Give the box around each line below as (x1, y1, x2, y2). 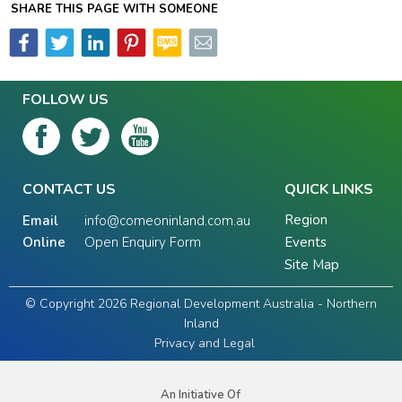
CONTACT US (22, 179, 116, 199)
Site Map (284, 255, 339, 274)
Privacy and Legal (154, 334, 255, 352)
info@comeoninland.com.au (84, 211, 250, 230)
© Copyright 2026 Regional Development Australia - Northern (25, 294, 377, 312)
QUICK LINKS (284, 179, 373, 199)
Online (22, 232, 66, 251)
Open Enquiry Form (84, 232, 201, 251)
